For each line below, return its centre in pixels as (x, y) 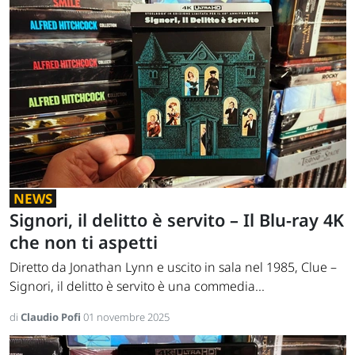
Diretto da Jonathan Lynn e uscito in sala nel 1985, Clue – (173, 267)
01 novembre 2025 (126, 317)
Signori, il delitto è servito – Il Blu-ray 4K (177, 220)
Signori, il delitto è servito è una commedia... (137, 286)
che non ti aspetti (84, 242)
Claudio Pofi (52, 317)
